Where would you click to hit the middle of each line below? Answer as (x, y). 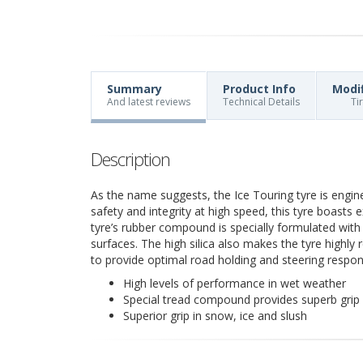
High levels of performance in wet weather (235, 283)
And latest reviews (149, 102)
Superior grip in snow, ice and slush (215, 316)
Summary (135, 89)
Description (130, 159)
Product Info (259, 89)
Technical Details (261, 102)
